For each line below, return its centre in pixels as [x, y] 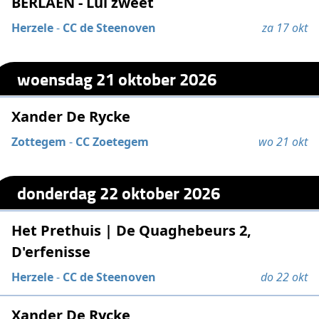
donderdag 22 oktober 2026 [119, 192]
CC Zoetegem [113, 142]
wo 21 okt [283, 142]
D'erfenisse [51, 252]
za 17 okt [284, 28]
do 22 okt [284, 277]
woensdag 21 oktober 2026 [117, 78]
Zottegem [39, 142]
